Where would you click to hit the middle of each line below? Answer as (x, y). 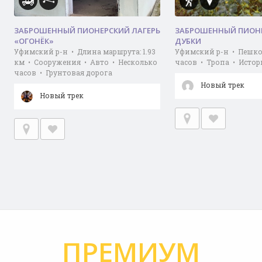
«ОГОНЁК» (34, 41)
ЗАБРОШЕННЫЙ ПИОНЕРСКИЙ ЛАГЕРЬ (87, 30)
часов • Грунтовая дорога (63, 73)
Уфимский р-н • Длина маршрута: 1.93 (85, 51)
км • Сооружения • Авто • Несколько (86, 62)
